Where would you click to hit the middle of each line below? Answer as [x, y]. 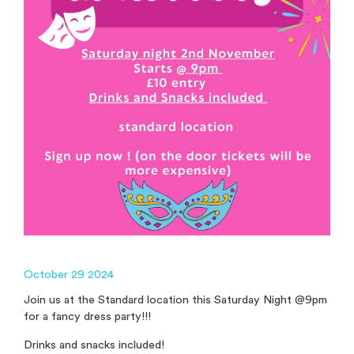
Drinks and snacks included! [96, 345]
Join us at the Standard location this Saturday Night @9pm [175, 300]
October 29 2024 [69, 275]
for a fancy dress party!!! [87, 317]
